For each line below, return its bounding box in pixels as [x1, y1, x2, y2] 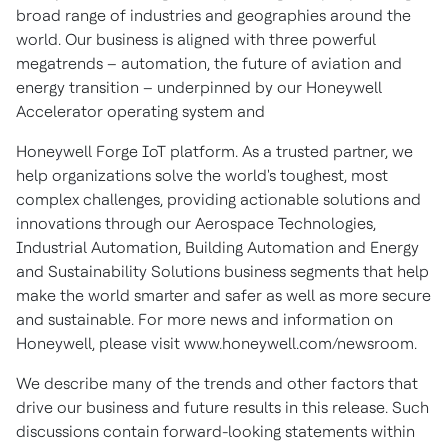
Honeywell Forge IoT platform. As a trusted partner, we [16, 142, 413, 161]
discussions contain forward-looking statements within [16, 422, 415, 441]
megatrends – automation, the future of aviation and [16, 54, 402, 73]
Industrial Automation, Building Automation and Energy [16, 238, 419, 257]
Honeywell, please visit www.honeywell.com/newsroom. [16, 334, 417, 353]
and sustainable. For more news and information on [16, 310, 393, 329]
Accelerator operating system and [16, 102, 265, 121]
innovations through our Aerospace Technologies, [16, 214, 376, 233]
